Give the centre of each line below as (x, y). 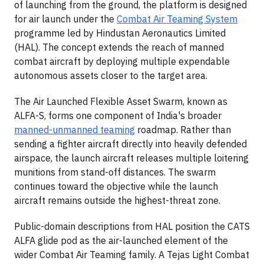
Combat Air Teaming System (177, 19)
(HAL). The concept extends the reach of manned (119, 47)
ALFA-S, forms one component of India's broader (118, 116)
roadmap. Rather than (183, 130)
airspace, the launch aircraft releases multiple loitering (131, 158)
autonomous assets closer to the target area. (111, 76)
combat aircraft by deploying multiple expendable (122, 62)
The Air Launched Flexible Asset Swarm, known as (121, 102)
